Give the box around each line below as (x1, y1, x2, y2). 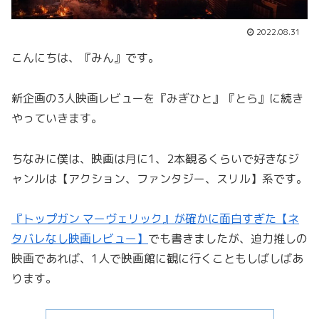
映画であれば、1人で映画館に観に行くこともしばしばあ (11, 251, 303, 267)
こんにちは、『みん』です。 (11, 49, 159, 66)
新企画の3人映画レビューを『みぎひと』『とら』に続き (11, 90, 303, 106)
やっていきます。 (11, 110, 103, 126)
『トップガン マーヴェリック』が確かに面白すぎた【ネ (11, 211, 299, 227)
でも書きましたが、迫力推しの (148, 231, 308, 247)
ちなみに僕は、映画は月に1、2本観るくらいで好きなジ (11, 150, 299, 167)
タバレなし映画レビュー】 (11, 231, 148, 247)
